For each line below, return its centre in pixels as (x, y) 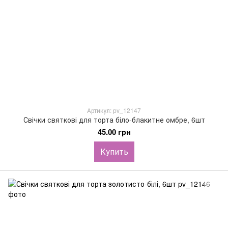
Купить (114, 151)
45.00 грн (114, 132)
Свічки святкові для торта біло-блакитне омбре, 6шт (114, 120)
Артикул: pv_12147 (114, 110)
